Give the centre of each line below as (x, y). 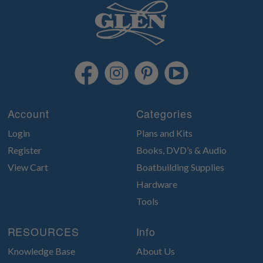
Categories (164, 113)
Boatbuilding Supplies (180, 167)
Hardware (156, 184)
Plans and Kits (164, 133)
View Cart (28, 167)
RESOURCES (43, 231)
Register (24, 150)
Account (28, 113)
